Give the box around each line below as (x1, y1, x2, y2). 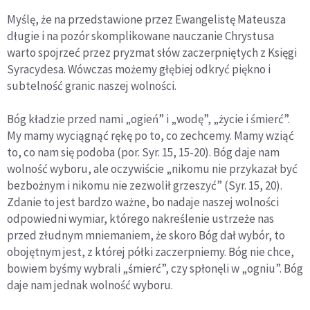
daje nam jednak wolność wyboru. (7, 277, 173, 293)
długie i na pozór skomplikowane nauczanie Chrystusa (7, 28, 274, 44)
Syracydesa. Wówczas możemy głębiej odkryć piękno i (7, 61, 271, 77)
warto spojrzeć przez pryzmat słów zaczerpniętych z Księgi (7, 44, 297, 60)
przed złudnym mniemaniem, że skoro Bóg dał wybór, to (7, 227, 285, 243)
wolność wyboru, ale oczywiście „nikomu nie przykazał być (7, 161, 298, 176)
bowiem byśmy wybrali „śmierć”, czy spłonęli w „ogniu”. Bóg (7, 260, 303, 276)
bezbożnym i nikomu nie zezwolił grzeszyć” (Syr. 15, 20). (7, 177, 282, 193)
